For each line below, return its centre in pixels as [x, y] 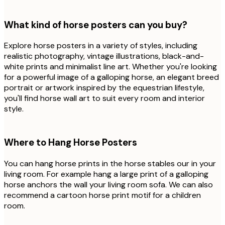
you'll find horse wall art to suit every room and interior [104, 98]
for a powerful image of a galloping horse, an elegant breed [111, 77]
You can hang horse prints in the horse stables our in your [110, 163]
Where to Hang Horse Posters [71, 142]
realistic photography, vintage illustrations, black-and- [104, 56]
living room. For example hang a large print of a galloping [106, 174]
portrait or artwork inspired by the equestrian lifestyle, [104, 88]
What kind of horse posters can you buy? [96, 25]
